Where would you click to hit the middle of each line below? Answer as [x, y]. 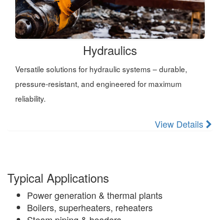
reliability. [30, 98]
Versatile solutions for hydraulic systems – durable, [101, 69]
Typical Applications [58, 178]
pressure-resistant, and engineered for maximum [98, 83]
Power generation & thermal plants [95, 195]
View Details [180, 124]
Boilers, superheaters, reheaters [90, 207]
